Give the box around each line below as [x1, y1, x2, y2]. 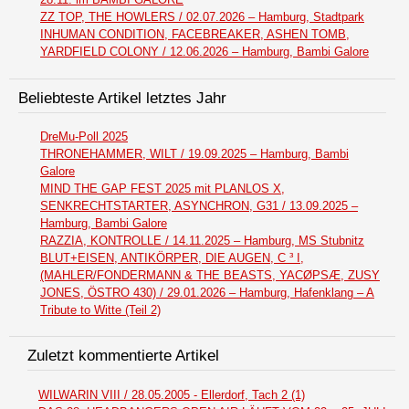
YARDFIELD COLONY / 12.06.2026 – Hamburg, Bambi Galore [40, 45, 369, 59]
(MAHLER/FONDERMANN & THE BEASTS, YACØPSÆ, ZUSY [40, 268, 380, 283]
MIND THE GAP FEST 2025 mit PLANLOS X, [40, 182, 285, 196]
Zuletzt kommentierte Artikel [27, 347, 219, 365]
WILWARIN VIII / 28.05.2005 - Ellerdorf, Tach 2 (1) [38, 388, 305, 403]
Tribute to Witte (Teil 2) [40, 303, 161, 318]
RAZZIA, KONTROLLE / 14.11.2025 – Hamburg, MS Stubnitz [40, 234, 364, 248]
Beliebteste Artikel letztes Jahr [18, 89, 226, 107]
